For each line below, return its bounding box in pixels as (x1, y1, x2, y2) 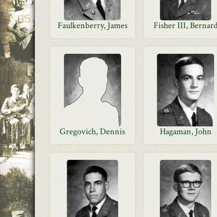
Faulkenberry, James (57, 20, 127, 31)
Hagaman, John (159, 126, 212, 137)
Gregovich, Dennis (60, 126, 125, 137)
